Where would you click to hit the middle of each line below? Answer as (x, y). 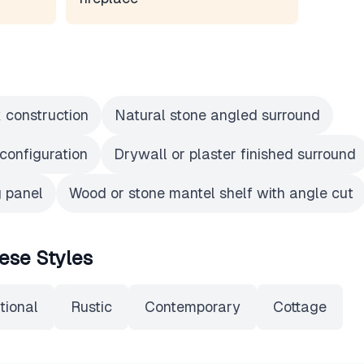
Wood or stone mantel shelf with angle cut (211, 193)
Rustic (91, 307)
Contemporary (193, 307)
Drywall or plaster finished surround (235, 154)
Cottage (300, 307)
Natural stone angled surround (217, 115)
